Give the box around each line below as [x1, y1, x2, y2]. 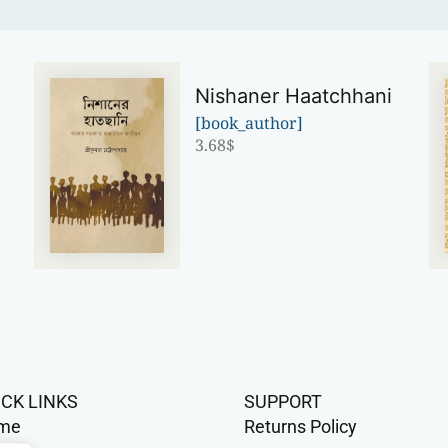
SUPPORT [244, 390, 322, 412]
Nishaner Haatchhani [195, 84, 393, 109]
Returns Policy [244, 415, 357, 437]
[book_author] [195, 112, 304, 135]
